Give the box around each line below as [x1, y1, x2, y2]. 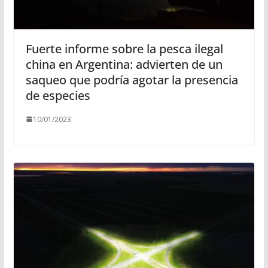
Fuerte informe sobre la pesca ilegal [25, 40, 223, 57]
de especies [25, 87, 90, 103]
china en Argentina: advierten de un [25, 56, 223, 72]
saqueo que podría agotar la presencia [25, 71, 238, 88]
